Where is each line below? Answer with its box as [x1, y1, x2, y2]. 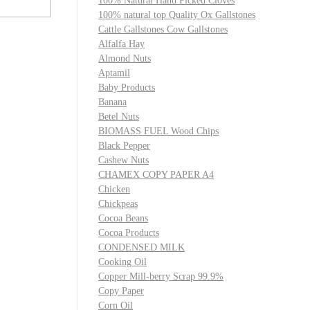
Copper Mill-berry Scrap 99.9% [98, 271, 224, 282]
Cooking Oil [98, 257, 147, 267]
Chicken [98, 184, 130, 194]
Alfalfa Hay [98, 39, 145, 49]
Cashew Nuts [98, 155, 149, 165]
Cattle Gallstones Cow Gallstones [98, 24, 228, 35]
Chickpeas [98, 199, 138, 209]
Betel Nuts [98, 111, 139, 122]
